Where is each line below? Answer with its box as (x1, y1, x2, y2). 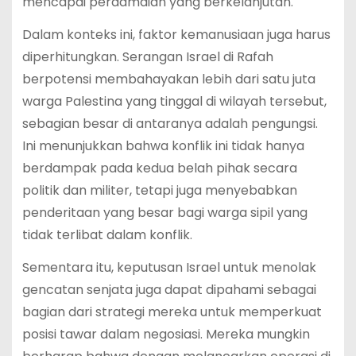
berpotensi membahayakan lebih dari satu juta (21, 70, 315, 89)
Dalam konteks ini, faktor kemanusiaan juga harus (21, 25, 331, 44)
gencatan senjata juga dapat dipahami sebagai (21, 280, 316, 299)
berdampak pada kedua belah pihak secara (21, 159, 297, 178)
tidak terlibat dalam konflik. (21, 226, 192, 245)
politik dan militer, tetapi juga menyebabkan (21, 181, 297, 200)
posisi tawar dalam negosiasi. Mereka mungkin (21, 324, 310, 343)
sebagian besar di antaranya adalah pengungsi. (21, 114, 318, 133)
